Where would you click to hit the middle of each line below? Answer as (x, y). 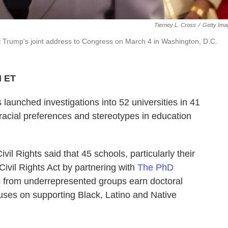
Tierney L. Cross (175, 25)
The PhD (155, 167)
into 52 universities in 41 (151, 102)
